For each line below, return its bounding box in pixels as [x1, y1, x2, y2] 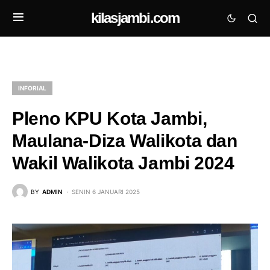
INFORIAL [18, 84, 46, 92]
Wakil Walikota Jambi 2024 [12, 153, 234, 173]
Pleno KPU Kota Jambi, [12, 108, 207, 128]
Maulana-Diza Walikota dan [12, 131, 237, 151]
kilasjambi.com [90, 10, 180, 26]
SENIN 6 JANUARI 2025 [72, 187, 140, 195]
